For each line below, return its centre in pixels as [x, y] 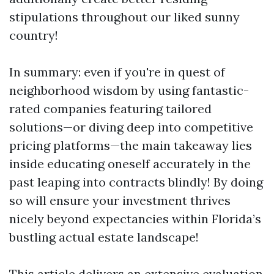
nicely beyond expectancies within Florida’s [135, 219]
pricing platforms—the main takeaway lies [131, 145]
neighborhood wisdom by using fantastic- [129, 90]
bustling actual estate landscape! [104, 237]
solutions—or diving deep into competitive [131, 127]
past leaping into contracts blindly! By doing [136, 182]
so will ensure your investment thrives [120, 200]
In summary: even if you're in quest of [117, 72]
